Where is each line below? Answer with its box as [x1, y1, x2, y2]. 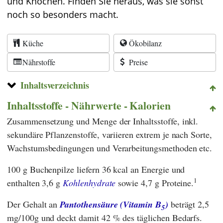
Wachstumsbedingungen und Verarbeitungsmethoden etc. [7, 141, 213, 154]
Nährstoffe [22, 57, 55, 67]
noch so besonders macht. [7, 8, 118, 20]
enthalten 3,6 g [7, 176, 63, 189]
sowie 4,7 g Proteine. [115, 176, 194, 189]
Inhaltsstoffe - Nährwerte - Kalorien [7, 97, 171, 113]
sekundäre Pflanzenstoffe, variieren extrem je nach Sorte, [7, 128, 212, 140]
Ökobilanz [129, 38, 162, 48]
